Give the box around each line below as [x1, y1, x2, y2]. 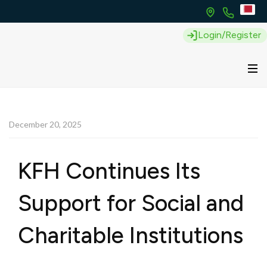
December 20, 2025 [9, 119, 82, 129]
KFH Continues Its [18, 157, 200, 185]
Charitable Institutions [18, 222, 243, 249]
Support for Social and [18, 190, 244, 217]
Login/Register [198, 29, 261, 41]
